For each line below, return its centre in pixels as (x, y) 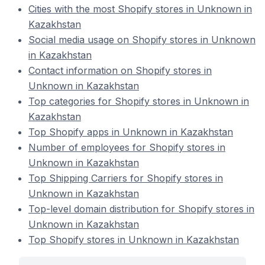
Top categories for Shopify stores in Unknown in (139, 101)
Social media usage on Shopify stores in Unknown (142, 40)
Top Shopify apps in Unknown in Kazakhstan (131, 132)
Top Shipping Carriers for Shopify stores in (126, 178)
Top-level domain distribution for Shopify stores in (141, 209)
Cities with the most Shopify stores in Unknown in (140, 9)
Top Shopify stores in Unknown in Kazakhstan (134, 240)
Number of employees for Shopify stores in (127, 147)
